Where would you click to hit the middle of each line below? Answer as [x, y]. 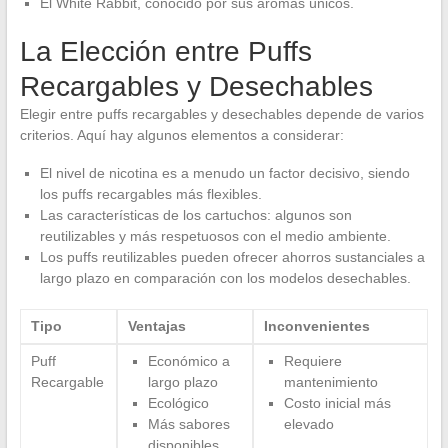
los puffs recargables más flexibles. [150, 193]
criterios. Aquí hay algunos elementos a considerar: [181, 134]
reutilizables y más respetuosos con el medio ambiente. [215, 235]
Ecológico [178, 402]
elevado [308, 423]
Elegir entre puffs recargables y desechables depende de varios [221, 113]
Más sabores [188, 423]
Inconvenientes [316, 325]
